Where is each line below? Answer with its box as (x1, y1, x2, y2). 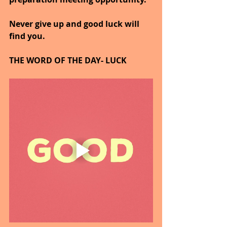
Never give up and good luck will (9, 18, 141, 30)
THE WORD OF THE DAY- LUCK (9, 55, 127, 66)
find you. (9, 30, 45, 42)
